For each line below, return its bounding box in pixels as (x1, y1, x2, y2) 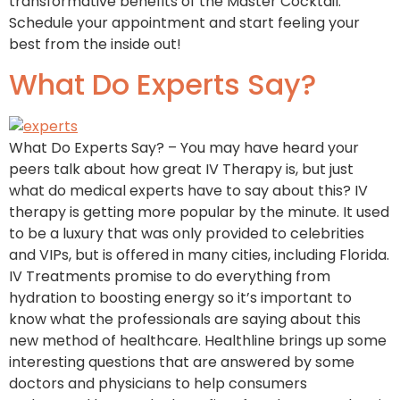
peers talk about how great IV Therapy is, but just (9, 159, 354, 180)
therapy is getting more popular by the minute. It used (9, 202, 389, 223)
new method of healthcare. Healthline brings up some (9, 330, 387, 352)
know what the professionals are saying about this (9, 309, 361, 330)
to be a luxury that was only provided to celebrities (9, 223, 364, 245)
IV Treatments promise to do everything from (9, 266, 330, 287)
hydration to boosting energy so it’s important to (9, 287, 352, 309)
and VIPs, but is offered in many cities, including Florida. (9, 245, 389, 266)
